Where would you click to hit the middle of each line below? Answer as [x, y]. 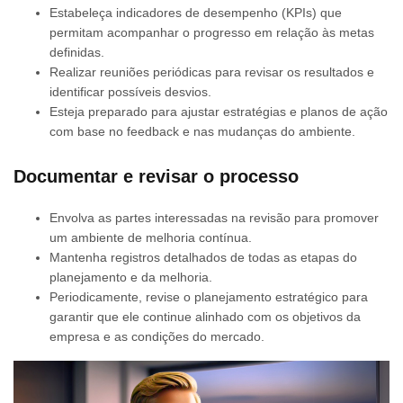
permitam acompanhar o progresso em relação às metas [212, 32]
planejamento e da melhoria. [131, 277]
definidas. [77, 52]
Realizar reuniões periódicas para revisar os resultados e [212, 72]
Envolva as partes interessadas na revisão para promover [214, 217]
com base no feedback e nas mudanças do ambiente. [202, 131]
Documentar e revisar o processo [156, 176]
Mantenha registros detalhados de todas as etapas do [203, 257]
